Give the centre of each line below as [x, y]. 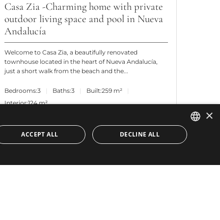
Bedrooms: [21, 90]
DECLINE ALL [140, 134]
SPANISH [194, 159]
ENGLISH [194, 142]
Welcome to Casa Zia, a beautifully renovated [71, 53]
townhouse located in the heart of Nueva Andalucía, [81, 62]
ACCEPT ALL [40, 134]
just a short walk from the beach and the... [67, 71]
